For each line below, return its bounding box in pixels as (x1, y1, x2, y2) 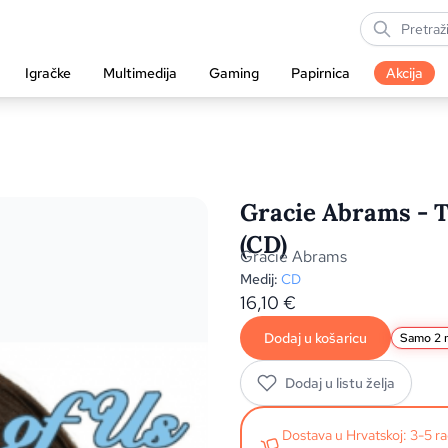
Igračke (25, 63, 71, 82)
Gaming (209, 63, 259, 82)
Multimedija (103, 63, 177, 82)
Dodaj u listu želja (285, 374, 395, 392)
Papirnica (291, 63, 350, 82)
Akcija (386, 64, 423, 82)
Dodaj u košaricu (264, 329, 367, 347)
